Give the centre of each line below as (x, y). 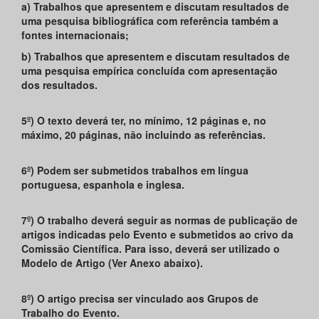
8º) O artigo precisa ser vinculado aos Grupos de (140, 299)
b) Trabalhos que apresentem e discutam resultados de (156, 57)
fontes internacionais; (75, 35)
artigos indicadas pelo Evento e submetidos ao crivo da (157, 235)
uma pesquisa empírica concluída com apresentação (150, 71)
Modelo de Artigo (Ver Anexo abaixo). (112, 263)
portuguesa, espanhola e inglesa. (103, 185)
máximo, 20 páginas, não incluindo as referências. (143, 135)
